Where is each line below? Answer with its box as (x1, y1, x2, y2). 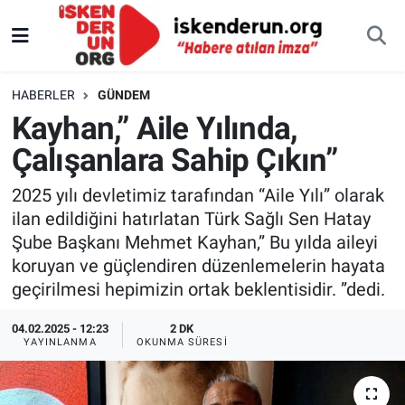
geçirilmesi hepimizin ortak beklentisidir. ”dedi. (11, 278, 385, 301)
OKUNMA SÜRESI (136, 336, 228, 349)
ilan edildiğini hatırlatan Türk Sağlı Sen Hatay (11, 208, 371, 231)
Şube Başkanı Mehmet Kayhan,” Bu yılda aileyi (11, 231, 378, 254)
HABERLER (11, 88, 75, 103)
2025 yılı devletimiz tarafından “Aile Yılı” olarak (11, 184, 384, 207)
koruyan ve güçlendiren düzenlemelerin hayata (11, 255, 385, 278)
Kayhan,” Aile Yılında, (11, 109, 298, 147)
